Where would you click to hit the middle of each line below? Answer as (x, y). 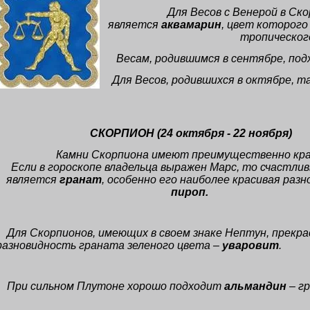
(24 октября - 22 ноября (222, 133)
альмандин (255, 286)
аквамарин (190, 25)
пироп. (189, 192)
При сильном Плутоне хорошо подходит (116, 286)
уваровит (250, 245)
